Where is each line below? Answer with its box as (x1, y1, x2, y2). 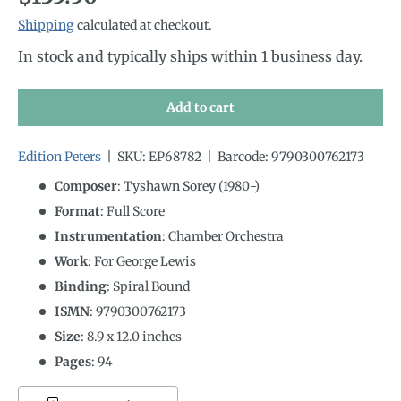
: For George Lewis (88, 252, 196, 269)
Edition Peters (18, 148, 101, 165)
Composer (55, 177, 117, 194)
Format (55, 202, 100, 219)
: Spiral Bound (107, 277, 190, 294)
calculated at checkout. (74, 16, 212, 33)
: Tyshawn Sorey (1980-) (117, 177, 260, 194)
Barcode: (218, 148, 269, 165)
